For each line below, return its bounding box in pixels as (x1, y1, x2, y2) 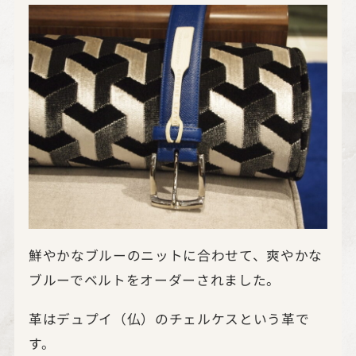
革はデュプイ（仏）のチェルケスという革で (28, 308, 310, 328)
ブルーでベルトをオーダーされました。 (28, 269, 281, 290)
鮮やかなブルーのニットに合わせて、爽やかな (28, 245, 323, 265)
